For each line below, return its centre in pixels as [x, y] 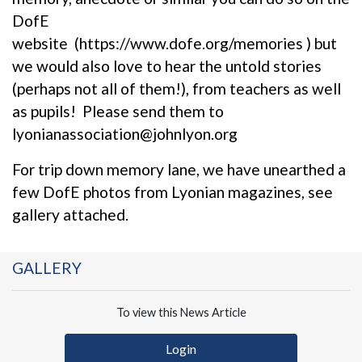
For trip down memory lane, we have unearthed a [179, 169]
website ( [46, 43]
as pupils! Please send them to [118, 111]
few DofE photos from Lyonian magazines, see [173, 192]
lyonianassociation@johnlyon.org [125, 133]
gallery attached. [70, 214]
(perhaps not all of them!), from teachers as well [177, 88]
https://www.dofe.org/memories [191, 43]
